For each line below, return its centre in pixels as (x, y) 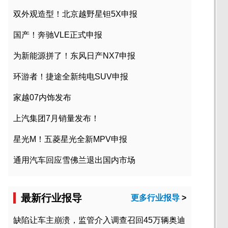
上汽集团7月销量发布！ (56, 119)
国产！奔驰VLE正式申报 (58, 35)
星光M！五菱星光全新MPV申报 (70, 139)
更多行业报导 (155, 198)
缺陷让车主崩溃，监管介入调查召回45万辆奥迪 (99, 220)
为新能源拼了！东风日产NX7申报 (74, 56)
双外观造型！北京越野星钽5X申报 (75, 14)
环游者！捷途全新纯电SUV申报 (71, 77)
